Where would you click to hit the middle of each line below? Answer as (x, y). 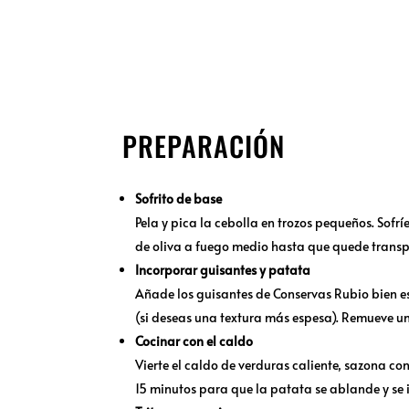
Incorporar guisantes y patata (223, 270)
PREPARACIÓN (204, 146)
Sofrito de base (179, 199)
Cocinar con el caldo (194, 341)
